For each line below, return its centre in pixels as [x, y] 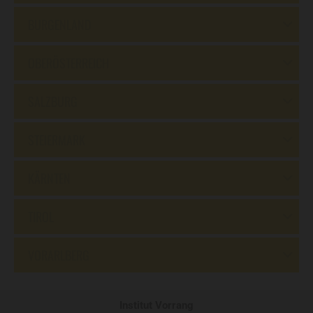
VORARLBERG [59, 255]
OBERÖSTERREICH [68, 63]
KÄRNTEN [49, 179]
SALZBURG [53, 102]
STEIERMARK [57, 140]
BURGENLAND [59, 25]
